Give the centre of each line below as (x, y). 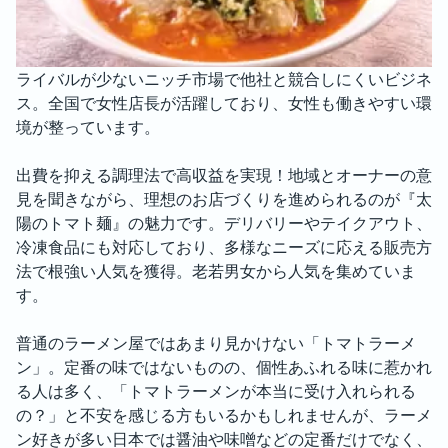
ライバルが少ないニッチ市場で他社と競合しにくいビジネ (224, 79)
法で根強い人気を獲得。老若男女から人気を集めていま (216, 271)
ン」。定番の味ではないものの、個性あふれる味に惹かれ (224, 367)
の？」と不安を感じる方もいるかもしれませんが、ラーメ (224, 415)
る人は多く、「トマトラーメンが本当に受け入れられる (216, 391)
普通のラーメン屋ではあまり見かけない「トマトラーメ (216, 343)
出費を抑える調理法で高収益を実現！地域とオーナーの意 (224, 175)
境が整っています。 (88, 127)
